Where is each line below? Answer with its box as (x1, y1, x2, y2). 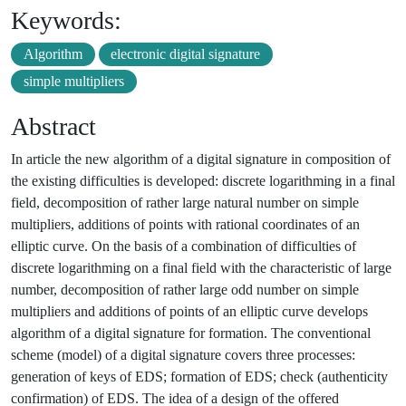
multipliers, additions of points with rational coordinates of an (11, 217, 360, 233)
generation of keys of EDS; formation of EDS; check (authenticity (11, 369, 388, 385)
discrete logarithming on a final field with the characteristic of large (11, 260, 391, 276)
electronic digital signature (111, 46, 261, 63)
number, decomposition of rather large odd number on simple (11, 282, 359, 298)
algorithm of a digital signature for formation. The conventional (11, 325, 371, 342)
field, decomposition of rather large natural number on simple (11, 195, 359, 211)
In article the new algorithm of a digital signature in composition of (11, 151, 391, 168)
